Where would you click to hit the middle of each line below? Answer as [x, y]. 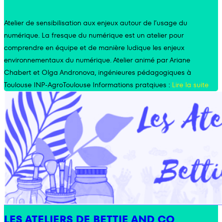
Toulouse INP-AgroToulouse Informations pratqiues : [88, 85]
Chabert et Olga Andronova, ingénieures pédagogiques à [98, 73]
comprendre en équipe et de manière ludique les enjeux [94, 48]
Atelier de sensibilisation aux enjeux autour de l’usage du [96, 23]
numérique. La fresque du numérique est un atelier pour [94, 35]
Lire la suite [190, 85]
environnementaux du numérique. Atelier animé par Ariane [97, 60]
